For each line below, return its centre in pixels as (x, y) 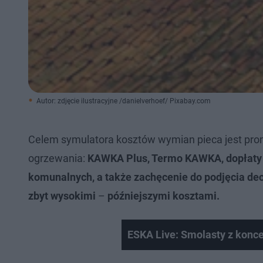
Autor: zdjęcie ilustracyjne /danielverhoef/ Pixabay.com (124, 101)
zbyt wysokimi (62, 196)
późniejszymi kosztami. (163, 196)
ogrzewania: (58, 158)
